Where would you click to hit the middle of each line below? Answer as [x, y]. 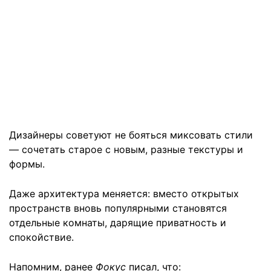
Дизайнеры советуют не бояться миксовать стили [131, 135]
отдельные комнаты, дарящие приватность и [118, 222]
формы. [27, 164]
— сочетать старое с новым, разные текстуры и [126, 149]
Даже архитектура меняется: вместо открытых [124, 193]
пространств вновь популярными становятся [118, 208]
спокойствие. [41, 237]
